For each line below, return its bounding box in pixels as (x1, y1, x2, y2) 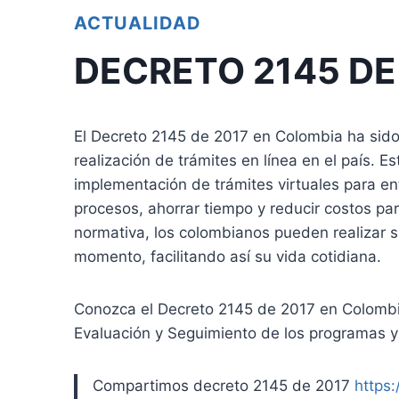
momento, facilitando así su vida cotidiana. (74, 248, 381, 265)
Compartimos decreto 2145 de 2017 (93, 377, 354, 395)
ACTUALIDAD (74, 12, 201, 34)
